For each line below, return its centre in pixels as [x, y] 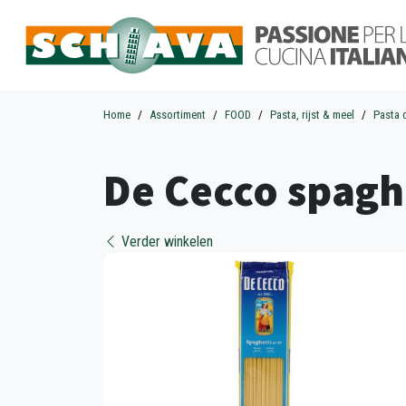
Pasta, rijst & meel [312, 115]
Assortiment [178, 115]
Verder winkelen [165, 242]
